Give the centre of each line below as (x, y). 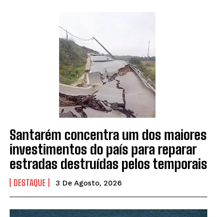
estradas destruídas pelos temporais (108, 164)
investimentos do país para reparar (103, 149)
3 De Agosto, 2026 (89, 183)
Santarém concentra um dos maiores (108, 135)
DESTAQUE (30, 183)
